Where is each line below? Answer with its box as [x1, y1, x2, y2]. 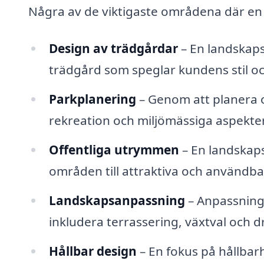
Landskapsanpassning [48, 192, 185, 209]
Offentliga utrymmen [48, 141, 179, 158]
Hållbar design [48, 242, 137, 259]
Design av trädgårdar [48, 40, 178, 57]
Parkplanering [48, 91, 136, 108]
